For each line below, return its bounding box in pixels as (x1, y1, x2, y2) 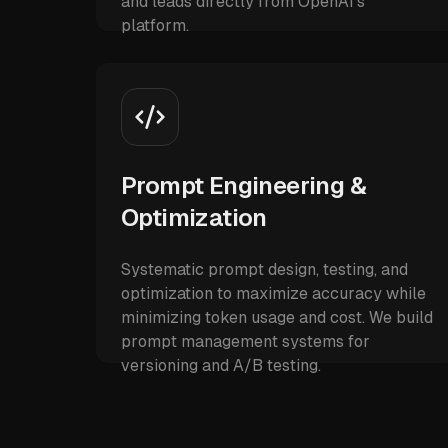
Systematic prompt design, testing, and (121, 260, 408, 279)
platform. (121, 16, 189, 35)
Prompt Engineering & (121, 172, 366, 199)
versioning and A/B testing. (121, 356, 321, 375)
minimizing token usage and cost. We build (121, 308, 433, 327)
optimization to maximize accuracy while (121, 284, 426, 303)
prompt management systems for (121, 332, 370, 351)
